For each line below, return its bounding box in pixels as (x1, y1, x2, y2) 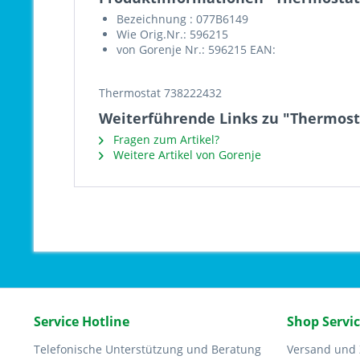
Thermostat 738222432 (99, 85, 222, 100)
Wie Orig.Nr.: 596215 (117, 27, 228, 42)
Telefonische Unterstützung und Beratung (34, 342, 261, 357)
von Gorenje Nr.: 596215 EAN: (117, 42, 276, 57)
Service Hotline (34, 313, 129, 330)
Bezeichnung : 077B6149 (117, 11, 248, 27)
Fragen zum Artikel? (110, 132, 219, 147)
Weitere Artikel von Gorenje (110, 147, 261, 162)
